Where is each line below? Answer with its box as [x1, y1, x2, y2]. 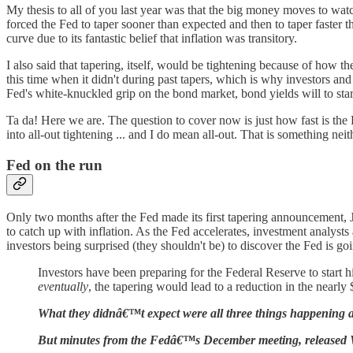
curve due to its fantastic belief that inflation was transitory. [6, 32, 297, 46]
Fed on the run [6, 156, 102, 173]
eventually [38, 279, 88, 293]
